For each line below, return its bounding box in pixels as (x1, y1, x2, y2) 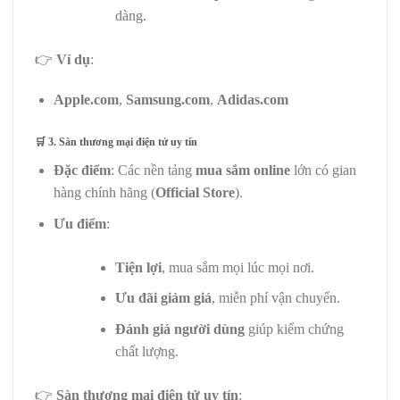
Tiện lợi (114, 259, 162, 275)
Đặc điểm (53, 162, 111, 179)
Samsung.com (125, 92, 210, 108)
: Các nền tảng (110, 162, 196, 179)
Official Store (154, 185, 235, 201)
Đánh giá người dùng (114, 321, 245, 337)
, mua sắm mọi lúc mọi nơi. (161, 259, 314, 275)
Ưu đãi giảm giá (114, 290, 212, 306)
